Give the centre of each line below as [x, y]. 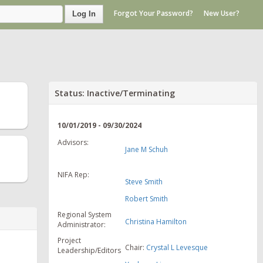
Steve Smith [144, 181]
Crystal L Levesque [177, 247]
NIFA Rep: [74, 174]
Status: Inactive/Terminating [115, 93]
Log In [84, 14]
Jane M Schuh [147, 149]
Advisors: [73, 142]
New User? [222, 14]
